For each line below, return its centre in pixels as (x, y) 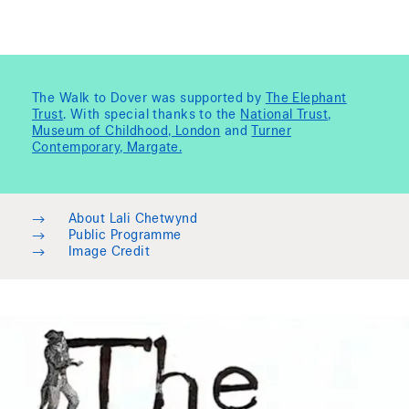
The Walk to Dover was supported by (149, 100)
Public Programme (125, 237)
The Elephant (306, 100)
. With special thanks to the (152, 116)
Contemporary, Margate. (107, 149)
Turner (271, 133)
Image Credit (110, 253)
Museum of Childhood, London (126, 133)
